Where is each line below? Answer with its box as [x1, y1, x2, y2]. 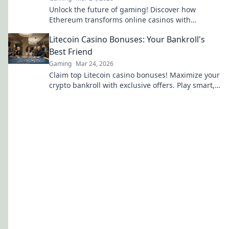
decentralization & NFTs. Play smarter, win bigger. [49, 25, 219, 35]
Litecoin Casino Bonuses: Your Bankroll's [49, 34, 205, 45]
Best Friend [49, 46, 93, 57]
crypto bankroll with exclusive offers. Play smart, [49, 80, 215, 90]
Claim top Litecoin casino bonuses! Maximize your [49, 70, 220, 80]
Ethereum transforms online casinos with [49, 15, 191, 25]
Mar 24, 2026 [76, 59, 113, 68]
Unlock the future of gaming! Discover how [49, 5, 196, 14]
